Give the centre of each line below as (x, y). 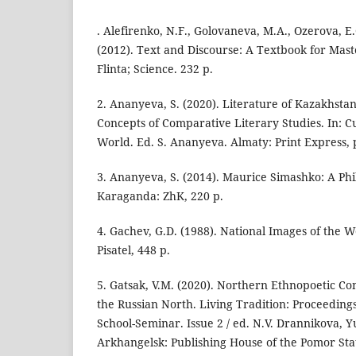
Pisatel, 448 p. (133, 250)
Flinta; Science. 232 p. (155, 68)
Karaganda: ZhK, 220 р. (160, 195)
